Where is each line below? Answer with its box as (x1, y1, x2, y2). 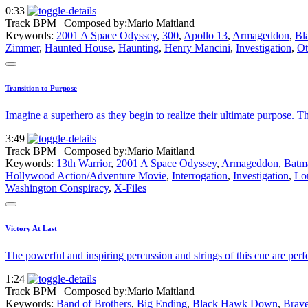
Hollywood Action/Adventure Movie (5, 169, 166, 181)
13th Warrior (56, 157, 111, 169)
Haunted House (45, 42, 113, 54)
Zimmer (5, 42, 39, 54)
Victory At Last (5, 223, 57, 232)
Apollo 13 (184, 30, 228, 42)
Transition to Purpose (5, 84, 77, 92)
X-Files (114, 181, 146, 194)
